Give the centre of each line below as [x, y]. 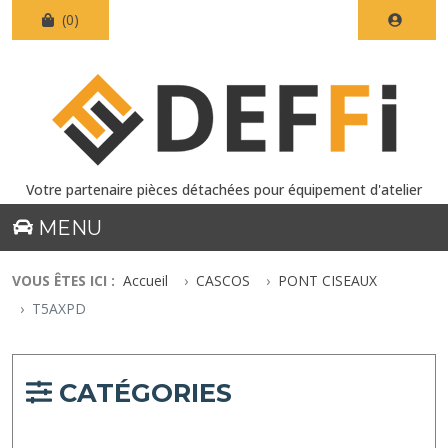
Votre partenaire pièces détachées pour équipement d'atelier [224, 189]
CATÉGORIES [141, 392]
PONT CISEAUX [327, 280]
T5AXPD [59, 308]
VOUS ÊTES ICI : [63, 280]
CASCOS [223, 280]
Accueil [145, 280]
